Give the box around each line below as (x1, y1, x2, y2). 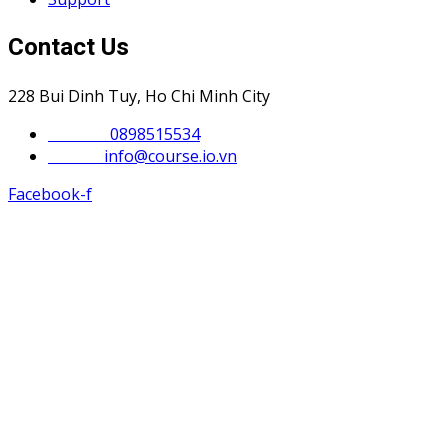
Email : (48, 144, 104, 167)
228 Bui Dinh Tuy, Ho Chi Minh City (8, 84, 270, 107)
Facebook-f (8, 182, 92, 205)
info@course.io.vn (104, 144, 237, 167)
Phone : (48, 122, 110, 145)
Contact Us (8, 29, 129, 65)
